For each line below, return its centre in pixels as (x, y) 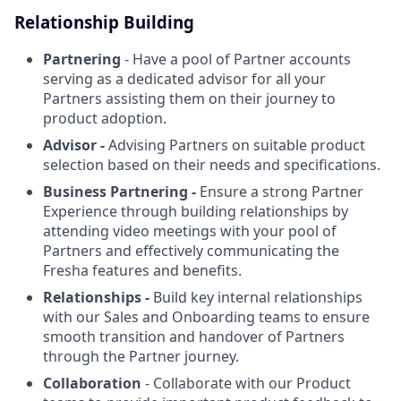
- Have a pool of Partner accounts (236, 59)
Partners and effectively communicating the (191, 250)
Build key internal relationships (256, 297)
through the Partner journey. (141, 356)
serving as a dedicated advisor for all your (184, 78)
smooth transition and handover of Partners (194, 336)
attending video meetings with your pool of (190, 230)
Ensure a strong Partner (282, 191)
